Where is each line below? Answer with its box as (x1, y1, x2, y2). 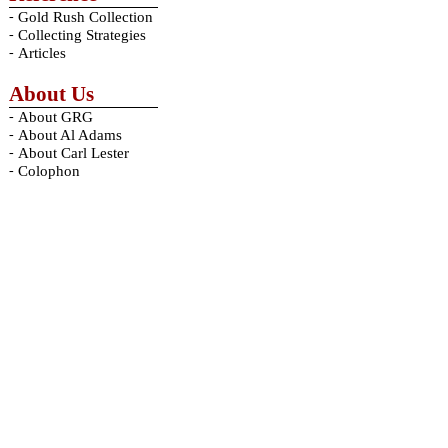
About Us (8, 82, 94, 106)
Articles (17, 45, 66, 61)
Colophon (17, 163, 80, 179)
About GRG (17, 109, 93, 125)
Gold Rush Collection (17, 9, 153, 25)
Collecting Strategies (17, 27, 146, 43)
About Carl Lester (17, 145, 129, 161)
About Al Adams (17, 127, 122, 143)
